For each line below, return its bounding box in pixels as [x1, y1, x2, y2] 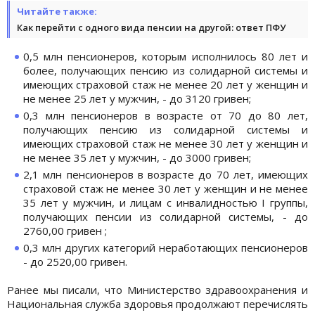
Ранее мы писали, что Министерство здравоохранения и [7, 282, 308, 297]
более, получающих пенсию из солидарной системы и [23, 63, 308, 77]
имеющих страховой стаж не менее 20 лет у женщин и [23, 77, 308, 91]
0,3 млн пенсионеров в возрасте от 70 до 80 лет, [23, 108, 308, 122]
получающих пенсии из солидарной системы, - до [23, 209, 308, 224]
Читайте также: [17, 4, 97, 18]
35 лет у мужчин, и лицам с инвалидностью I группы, [23, 195, 308, 210]
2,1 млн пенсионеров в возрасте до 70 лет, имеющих [23, 167, 308, 181]
